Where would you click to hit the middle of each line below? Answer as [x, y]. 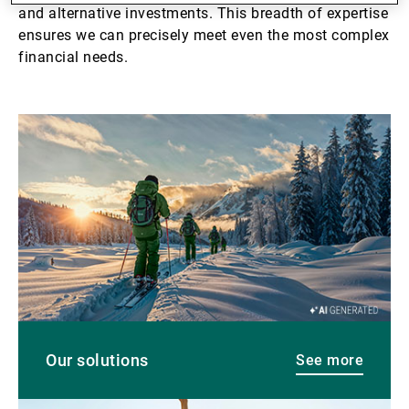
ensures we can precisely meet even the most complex [204, 35]
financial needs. [73, 57]
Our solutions [97, 361]
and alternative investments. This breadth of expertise [203, 13]
